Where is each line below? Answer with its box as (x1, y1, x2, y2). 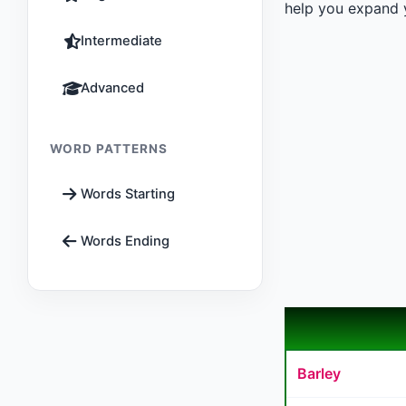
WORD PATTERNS (50, 141, 168, 156)
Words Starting (81, 186, 175, 202)
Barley (297, 364, 341, 382)
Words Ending (81, 233, 169, 249)
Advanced (81, 80, 144, 96)
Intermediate (81, 33, 162, 49)
